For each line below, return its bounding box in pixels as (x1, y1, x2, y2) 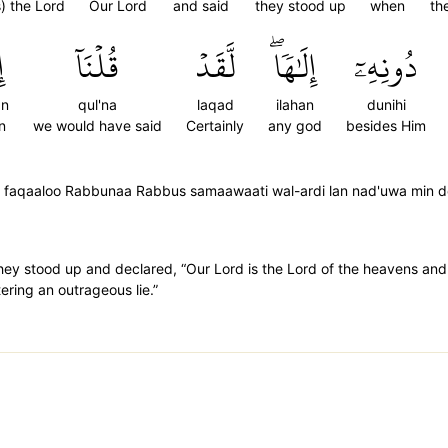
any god (268, 117, 322, 134)
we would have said (33, 117, 162, 134)
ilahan (276, 96, 314, 113)
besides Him (346, 117, 426, 134)
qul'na (78, 96, 117, 113)
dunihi (366, 96, 406, 113)
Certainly (186, 117, 244, 134)
